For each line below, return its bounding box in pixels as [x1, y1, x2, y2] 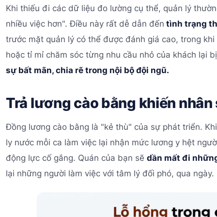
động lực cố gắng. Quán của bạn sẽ [6, 153, 147, 163]
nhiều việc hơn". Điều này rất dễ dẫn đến [6, 18, 164, 29]
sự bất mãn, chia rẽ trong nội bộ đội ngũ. [6, 65, 169, 75]
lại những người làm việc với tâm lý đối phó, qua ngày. [6, 169, 214, 179]
